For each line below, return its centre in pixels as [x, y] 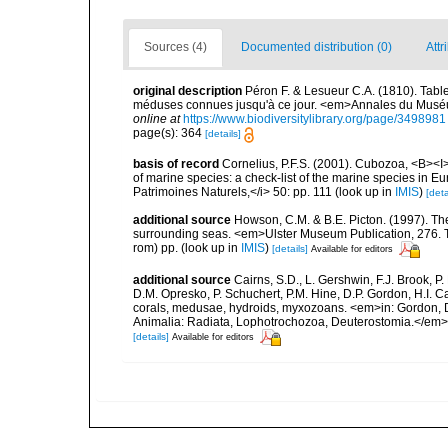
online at [156, 119]
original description [187, 91]
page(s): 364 [169, 133]
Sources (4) [175, 47]
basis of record [176, 163]
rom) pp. [155, 248]
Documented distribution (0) [316, 47]
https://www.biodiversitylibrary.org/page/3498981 [314, 119]
